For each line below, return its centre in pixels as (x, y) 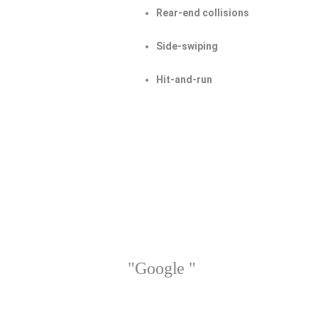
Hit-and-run (185, 79)
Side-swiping (187, 46)
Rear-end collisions (203, 13)
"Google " (162, 268)
